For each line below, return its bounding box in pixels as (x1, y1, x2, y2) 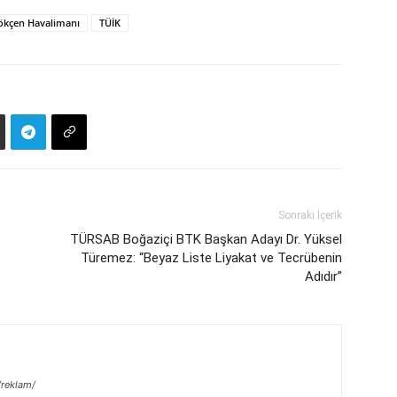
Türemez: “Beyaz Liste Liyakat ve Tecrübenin (81, 250, 342, 267)
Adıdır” (305, 269, 342, 285)
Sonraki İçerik (278, 209, 342, 222)
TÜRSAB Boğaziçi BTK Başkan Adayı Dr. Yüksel (70, 231, 342, 248)
